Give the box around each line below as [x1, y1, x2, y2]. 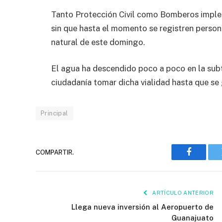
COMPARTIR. [36, 148, 74, 156]
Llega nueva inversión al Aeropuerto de [71, 203, 214, 212]
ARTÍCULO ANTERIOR [151, 190, 214, 196]
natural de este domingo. [51, 37, 145, 47]
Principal [41, 110, 68, 117]
